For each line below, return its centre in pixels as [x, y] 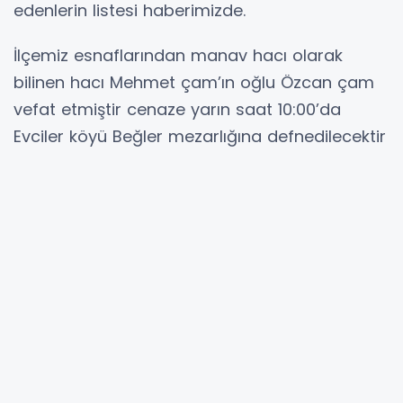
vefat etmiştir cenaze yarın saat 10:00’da [177, 110]
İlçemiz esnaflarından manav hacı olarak [178, 56]
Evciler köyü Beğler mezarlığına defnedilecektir [200, 137]
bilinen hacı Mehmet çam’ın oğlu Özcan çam [194, 83]
